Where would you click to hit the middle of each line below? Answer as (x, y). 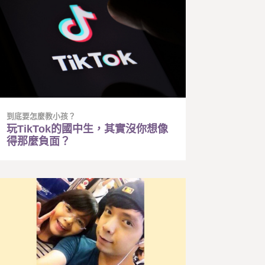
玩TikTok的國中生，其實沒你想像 (88, 129)
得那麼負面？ (39, 142)
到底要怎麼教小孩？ (41, 117)
